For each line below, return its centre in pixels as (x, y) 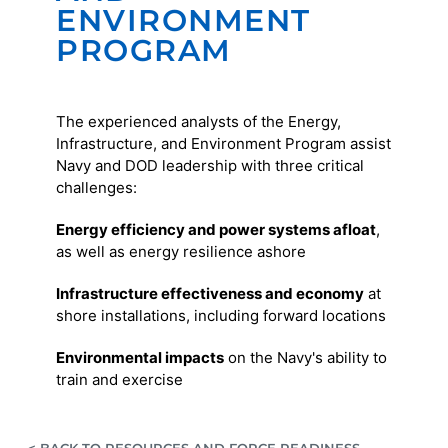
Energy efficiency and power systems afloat (216, 230)
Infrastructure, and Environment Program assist (224, 144)
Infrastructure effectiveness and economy (210, 294)
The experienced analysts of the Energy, (199, 122)
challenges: (97, 188)
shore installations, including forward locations (221, 316)
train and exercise (120, 380)
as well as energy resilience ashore (181, 252)
